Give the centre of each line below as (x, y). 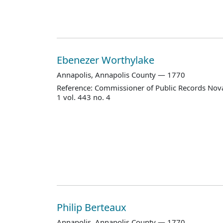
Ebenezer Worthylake (107, 60)
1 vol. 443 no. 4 (84, 97)
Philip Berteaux (93, 207)
